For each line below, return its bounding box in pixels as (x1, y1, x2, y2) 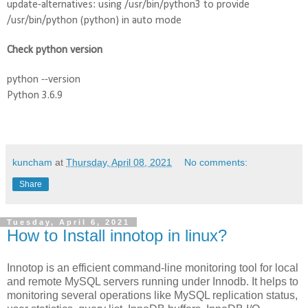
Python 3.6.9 (7, 89, 63, 101)
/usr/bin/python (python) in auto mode (7, 14, 181, 26)
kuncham (12, 156, 52, 168)
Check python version (7, 44, 102, 56)
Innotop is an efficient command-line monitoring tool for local (7, 262, 298, 274)
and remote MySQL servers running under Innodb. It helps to (7, 276, 298, 288)
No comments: (184, 156, 248, 168)
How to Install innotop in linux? (7, 225, 227, 245)
